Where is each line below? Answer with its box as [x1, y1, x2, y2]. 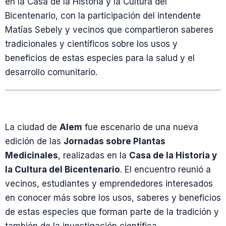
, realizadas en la [58, 150, 129, 160]
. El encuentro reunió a [120, 164, 211, 175]
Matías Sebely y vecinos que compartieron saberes [5, 25, 213, 35]
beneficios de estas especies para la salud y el [5, 53, 195, 63]
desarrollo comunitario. [5, 67, 97, 77]
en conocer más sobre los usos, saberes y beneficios [5, 193, 221, 203]
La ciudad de [5, 122, 60, 132]
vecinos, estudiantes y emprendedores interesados [5, 179, 213, 189]
